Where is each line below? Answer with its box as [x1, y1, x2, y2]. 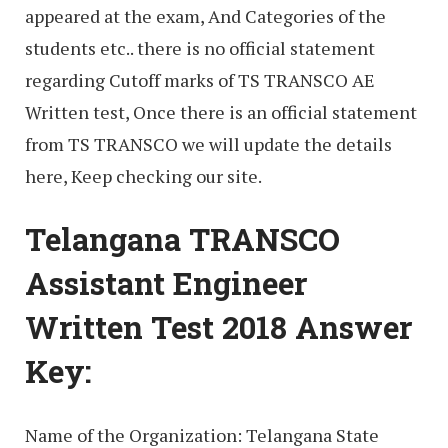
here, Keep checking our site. [25, 163, 262, 188]
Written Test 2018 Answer [25, 307, 412, 348]
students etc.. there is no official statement [25, 35, 375, 60]
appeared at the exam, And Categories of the [25, 3, 386, 28]
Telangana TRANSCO [25, 219, 340, 260]
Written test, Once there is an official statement [25, 99, 417, 124]
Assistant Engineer [25, 263, 307, 304]
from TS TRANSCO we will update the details [25, 131, 392, 156]
